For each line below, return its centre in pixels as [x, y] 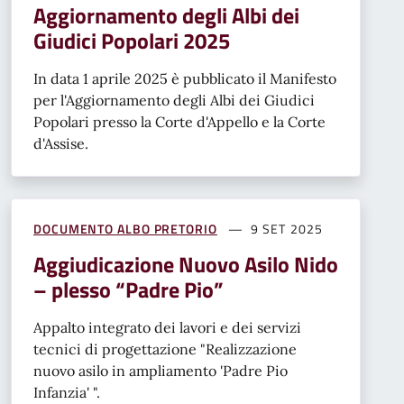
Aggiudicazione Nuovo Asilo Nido [186, 264]
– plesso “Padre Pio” [129, 289]
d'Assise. [61, 143]
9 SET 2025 [286, 228]
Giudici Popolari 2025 [132, 40]
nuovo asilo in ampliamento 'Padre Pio [161, 370]
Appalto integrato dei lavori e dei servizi [167, 327]
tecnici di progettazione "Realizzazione [165, 349]
